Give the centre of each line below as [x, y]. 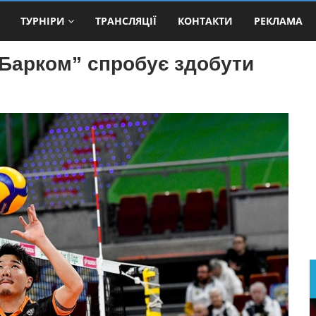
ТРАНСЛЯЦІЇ [126, 20]
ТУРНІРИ [43, 20]
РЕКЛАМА [278, 20]
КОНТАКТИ [205, 20]
